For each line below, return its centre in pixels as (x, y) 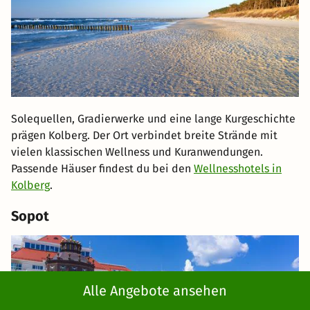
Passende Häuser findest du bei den (102, 168)
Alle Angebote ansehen (155, 291)
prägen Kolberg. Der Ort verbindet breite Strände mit (144, 135)
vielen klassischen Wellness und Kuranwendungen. (137, 152)
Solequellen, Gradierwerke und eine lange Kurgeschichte (153, 118)
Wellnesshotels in (238, 168)
